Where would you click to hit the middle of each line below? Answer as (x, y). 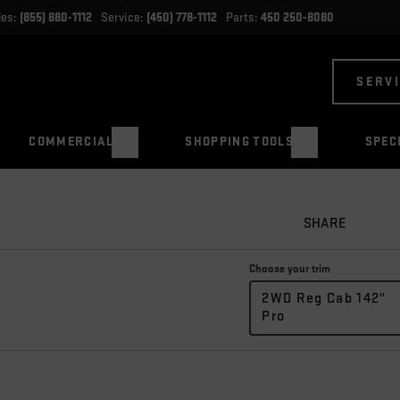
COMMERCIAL (71, 142)
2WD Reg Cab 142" (324, 299)
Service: (123, 18)
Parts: (243, 18)
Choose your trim (290, 270)
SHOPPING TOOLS (239, 142)
